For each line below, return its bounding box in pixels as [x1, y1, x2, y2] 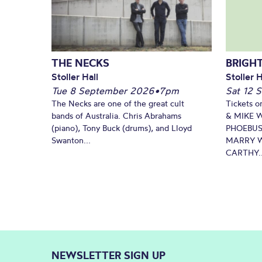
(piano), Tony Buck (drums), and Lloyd [51, 122, 192, 133]
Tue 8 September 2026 [51, 84, 154, 96]
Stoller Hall [51, 70, 98, 82]
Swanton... [51, 135, 91, 146]
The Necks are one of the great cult [51, 98, 184, 109]
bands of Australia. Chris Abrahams [51, 110, 181, 121]
